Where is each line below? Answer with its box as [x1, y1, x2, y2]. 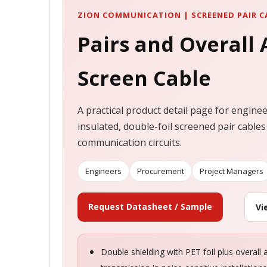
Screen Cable [77, 64, 211, 92]
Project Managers [200, 166, 263, 176]
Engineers [85, 166, 122, 176]
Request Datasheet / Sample [88, 201, 212, 212]
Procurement [137, 166, 184, 176]
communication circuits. [77, 136, 182, 149]
